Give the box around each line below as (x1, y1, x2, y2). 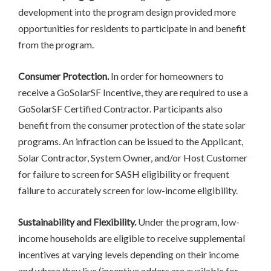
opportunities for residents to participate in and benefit (18, 22, 246, 34)
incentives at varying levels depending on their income (18, 248, 239, 260)
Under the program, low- (138, 215, 240, 227)
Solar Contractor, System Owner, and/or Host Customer (18, 151, 247, 163)
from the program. (18, 38, 94, 50)
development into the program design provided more (18, 5, 236, 18)
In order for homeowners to (111, 70, 224, 82)
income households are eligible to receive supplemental (18, 232, 245, 244)
